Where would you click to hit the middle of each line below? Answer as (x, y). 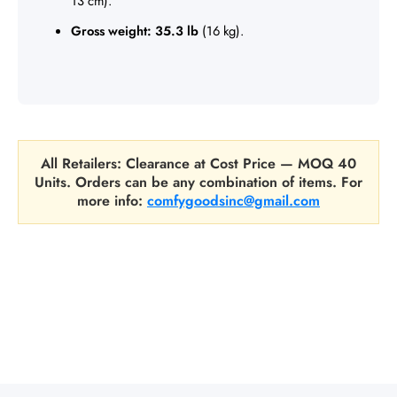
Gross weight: (111, 31)
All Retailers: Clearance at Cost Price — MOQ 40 (198, 163)
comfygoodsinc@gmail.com (234, 200)
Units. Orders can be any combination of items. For (198, 182)
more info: (112, 200)
